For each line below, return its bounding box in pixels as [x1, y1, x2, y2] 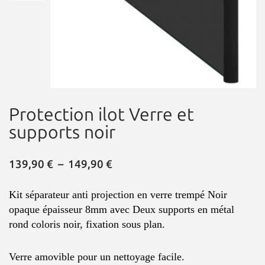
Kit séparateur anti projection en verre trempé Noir [9, 188, 227, 201]
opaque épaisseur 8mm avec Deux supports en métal [9, 203, 234, 215]
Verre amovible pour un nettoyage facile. [9, 250, 185, 263]
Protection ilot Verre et [9, 104, 194, 125]
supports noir [9, 121, 115, 143]
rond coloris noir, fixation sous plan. [9, 218, 165, 230]
